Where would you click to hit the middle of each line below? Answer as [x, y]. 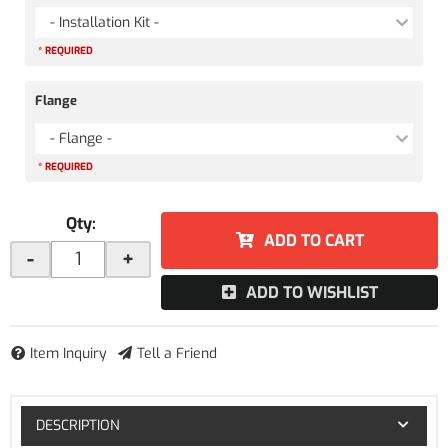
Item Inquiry [68, 353]
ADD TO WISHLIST [311, 292]
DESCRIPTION [77, 425]
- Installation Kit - [104, 22]
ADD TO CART [313, 240]
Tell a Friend [177, 353]
